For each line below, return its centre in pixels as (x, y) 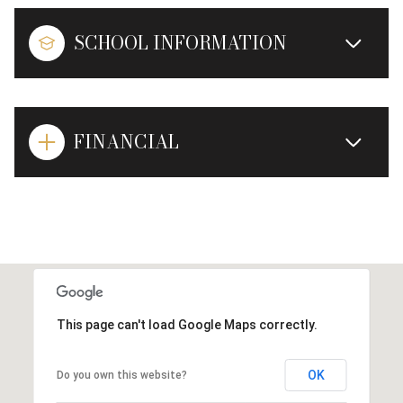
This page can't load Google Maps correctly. (187, 324)
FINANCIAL (126, 141)
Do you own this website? (121, 375)
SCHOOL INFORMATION (180, 42)
